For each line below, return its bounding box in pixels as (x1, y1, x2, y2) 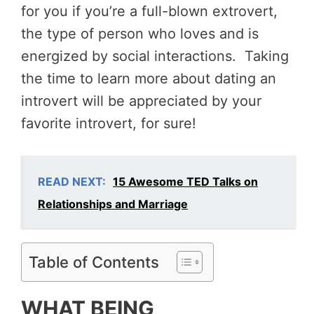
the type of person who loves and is (21, 25, 259, 42)
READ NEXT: (38, 174, 106, 189)
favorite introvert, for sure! (21, 114, 196, 132)
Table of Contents (29, 252, 159, 271)
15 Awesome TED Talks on (113, 174, 258, 189)
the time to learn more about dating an (21, 69, 276, 87)
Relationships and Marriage (38, 196, 188, 211)
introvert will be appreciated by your (21, 92, 261, 109)
